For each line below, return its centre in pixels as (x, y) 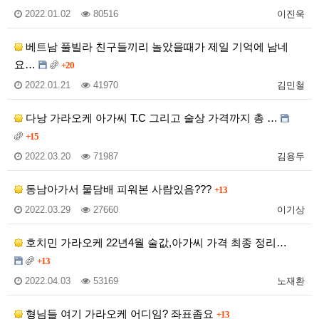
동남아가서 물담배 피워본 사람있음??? (119, 189)
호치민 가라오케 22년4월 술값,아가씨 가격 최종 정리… (155, 242)
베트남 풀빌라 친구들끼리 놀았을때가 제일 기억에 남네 (156, 46)
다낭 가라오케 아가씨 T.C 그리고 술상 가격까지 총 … (152, 117)
